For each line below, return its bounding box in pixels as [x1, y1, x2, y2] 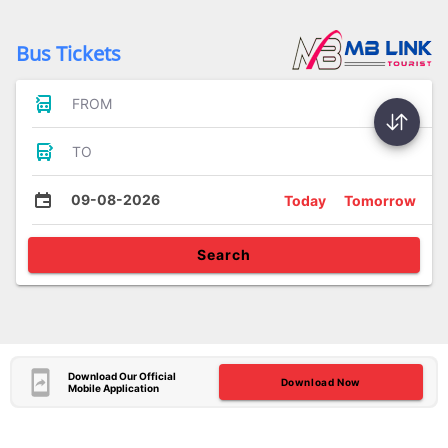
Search [197, 246, 251, 263]
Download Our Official [67, 370, 176, 382]
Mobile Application [67, 382, 159, 394]
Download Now [280, 376, 361, 388]
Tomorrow [344, 191, 416, 209]
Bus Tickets [16, 40, 121, 67]
